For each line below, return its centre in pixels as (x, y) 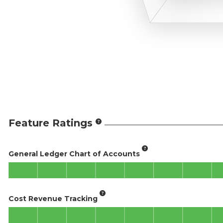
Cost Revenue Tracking (53, 198)
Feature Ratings (51, 123)
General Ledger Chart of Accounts (74, 154)
